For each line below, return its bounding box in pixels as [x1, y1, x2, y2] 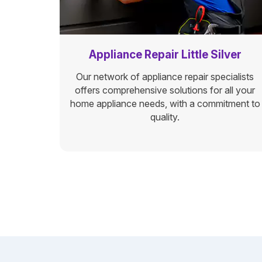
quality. [150, 111, 180, 123]
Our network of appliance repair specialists [76, 71, 254, 82]
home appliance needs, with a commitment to [70, 98, 260, 109]
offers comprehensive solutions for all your [75, 84, 255, 96]
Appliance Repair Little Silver [88, 48, 242, 61]
